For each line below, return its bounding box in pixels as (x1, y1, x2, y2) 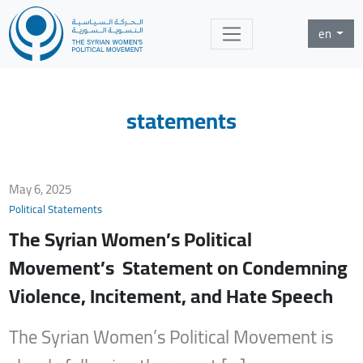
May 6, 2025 (9, 177, 72, 202)
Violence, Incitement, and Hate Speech (9, 277, 334, 314)
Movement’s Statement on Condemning (9, 249, 348, 286)
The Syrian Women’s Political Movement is (9, 319, 334, 354)
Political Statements (9, 199, 103, 220)
